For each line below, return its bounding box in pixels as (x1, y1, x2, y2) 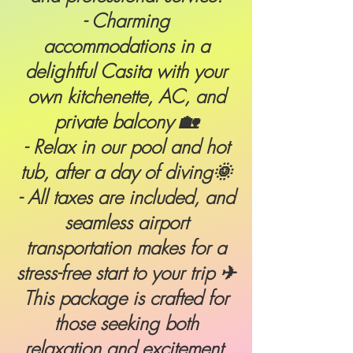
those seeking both (54, 310, 199, 336)
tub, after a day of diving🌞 (20, 159, 232, 184)
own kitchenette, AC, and (27, 84, 225, 109)
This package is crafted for (24, 285, 229, 310)
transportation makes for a (26, 235, 226, 260)
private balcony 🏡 (54, 109, 198, 134)
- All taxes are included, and (17, 184, 235, 210)
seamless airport (64, 210, 188, 235)
